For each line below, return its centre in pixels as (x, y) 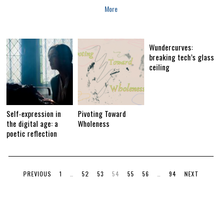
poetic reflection (32, 134)
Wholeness (94, 124)
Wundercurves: (171, 47)
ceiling (159, 67)
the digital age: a (32, 124)
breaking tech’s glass (181, 57)
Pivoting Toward (102, 114)
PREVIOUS (37, 174)
